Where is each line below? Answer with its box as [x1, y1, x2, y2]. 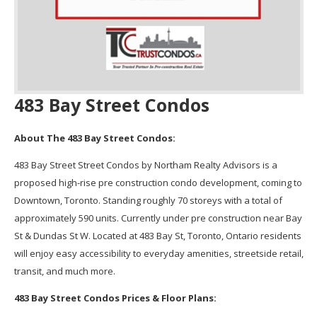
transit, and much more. [13, 264, 115, 277]
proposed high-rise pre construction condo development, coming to [13, 175, 302, 189]
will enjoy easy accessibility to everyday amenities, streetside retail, [13, 246, 304, 260]
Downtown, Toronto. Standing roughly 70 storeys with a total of [13, 193, 282, 207]
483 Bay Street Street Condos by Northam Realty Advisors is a [13, 158, 277, 171]
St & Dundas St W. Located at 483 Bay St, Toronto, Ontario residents [13, 229, 301, 242]
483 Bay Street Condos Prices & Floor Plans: [13, 291, 217, 304]
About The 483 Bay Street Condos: [13, 131, 175, 144]
